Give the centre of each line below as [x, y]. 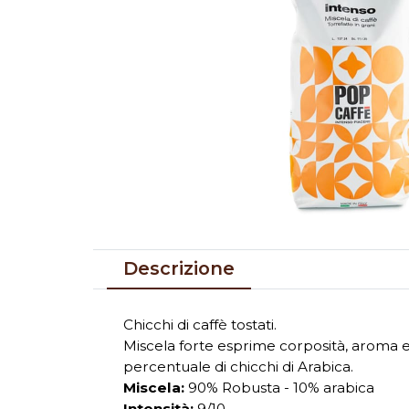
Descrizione [179, 269]
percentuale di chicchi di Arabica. [238, 367]
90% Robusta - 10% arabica [281, 388]
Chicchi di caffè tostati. [200, 325]
